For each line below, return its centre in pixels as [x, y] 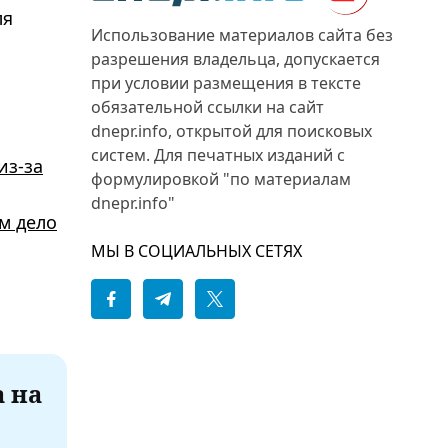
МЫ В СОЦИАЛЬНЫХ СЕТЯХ [196, 251]
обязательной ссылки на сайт [207, 107]
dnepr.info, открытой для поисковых [231, 131]
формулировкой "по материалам [221, 179]
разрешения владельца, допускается [235, 59]
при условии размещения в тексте [226, 83]
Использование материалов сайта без [242, 35]
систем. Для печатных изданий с [218, 155]
